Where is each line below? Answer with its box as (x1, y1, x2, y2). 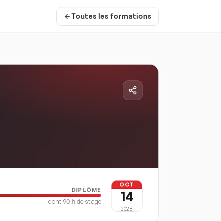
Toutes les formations (71, 12, 151, 20)
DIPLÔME (72, 186, 101, 193)
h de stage (70, 197, 101, 205)
